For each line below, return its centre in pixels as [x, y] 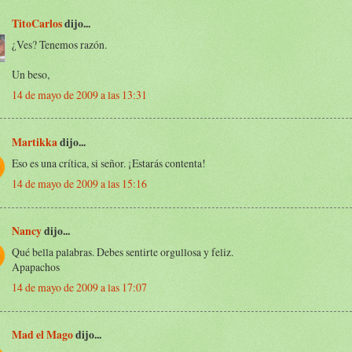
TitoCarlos [37, 23]
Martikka [35, 143]
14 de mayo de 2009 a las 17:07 [79, 287]
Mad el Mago [42, 335]
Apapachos [36, 267]
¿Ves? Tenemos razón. [59, 44]
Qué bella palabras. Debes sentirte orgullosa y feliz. [123, 252]
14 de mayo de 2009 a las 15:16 [79, 183]
